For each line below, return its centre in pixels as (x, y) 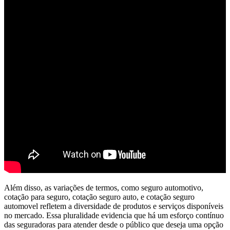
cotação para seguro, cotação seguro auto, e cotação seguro (99, 197)
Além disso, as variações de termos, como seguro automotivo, (104, 188)
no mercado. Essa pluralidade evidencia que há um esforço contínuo (114, 216)
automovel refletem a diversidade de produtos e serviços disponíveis (114, 206)
